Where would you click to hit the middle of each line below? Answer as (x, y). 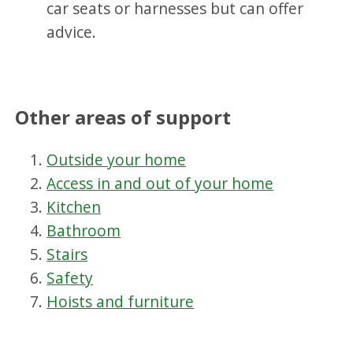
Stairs (67, 254)
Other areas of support (123, 117)
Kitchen (74, 206)
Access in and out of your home (160, 183)
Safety (70, 277)
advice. (72, 32)
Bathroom (84, 230)
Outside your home (117, 159)
